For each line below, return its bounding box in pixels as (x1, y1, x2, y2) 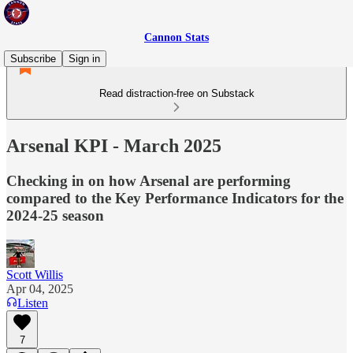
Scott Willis (6, 267, 63, 281)
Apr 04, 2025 (6, 281, 73, 295)
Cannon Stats (144, 32, 209, 43)
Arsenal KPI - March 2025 (6, 135, 221, 156)
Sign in (69, 53, 100, 65)
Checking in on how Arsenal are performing (6, 172, 291, 189)
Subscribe (10, 53, 56, 65)
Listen (17, 295, 48, 310)
